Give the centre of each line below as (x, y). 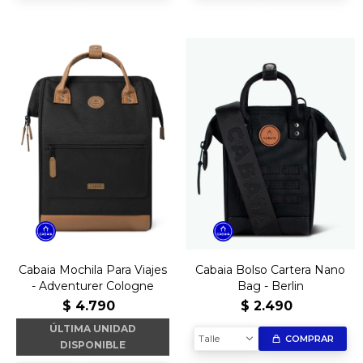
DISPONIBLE (93, 345)
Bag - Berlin (270, 286)
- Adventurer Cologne (93, 286)
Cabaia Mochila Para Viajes (93, 270)
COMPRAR (310, 339)
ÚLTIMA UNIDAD (93, 329)
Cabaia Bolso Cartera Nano (270, 270)
